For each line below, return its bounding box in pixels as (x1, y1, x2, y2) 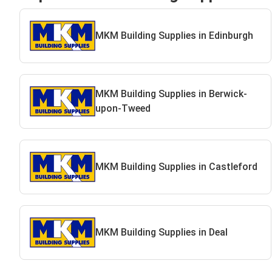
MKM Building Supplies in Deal (95, 226, 228, 238)
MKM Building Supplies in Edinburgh (95, 30, 253, 41)
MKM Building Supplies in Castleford (95, 161, 257, 172)
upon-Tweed (95, 103, 151, 114)
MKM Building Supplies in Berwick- (95, 88, 247, 100)
